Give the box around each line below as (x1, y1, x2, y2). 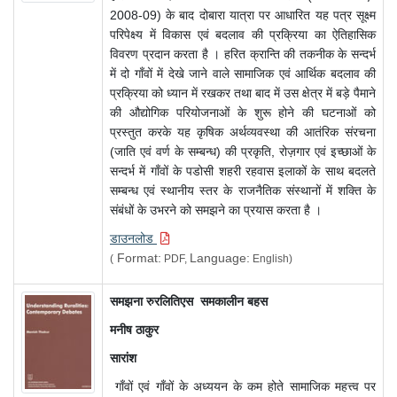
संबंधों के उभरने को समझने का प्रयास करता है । (110, 203, 325, 218)
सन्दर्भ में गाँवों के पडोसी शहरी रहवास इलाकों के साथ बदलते (110, 164, 376, 179)
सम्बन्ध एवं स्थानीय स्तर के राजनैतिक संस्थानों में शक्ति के (110, 183, 376, 198)
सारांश (110, 351, 136, 366)
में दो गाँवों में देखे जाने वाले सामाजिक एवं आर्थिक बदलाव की (110, 66, 376, 82)
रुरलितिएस (146, 294, 197, 309)
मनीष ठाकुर (110, 323, 159, 338)
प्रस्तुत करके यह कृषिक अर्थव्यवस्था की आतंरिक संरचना (110, 125, 376, 140)
